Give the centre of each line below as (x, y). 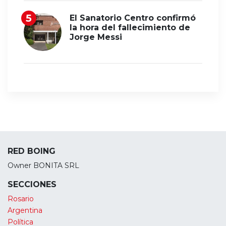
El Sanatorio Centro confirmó (133, 18)
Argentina (25, 211)
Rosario (21, 199)
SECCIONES (32, 185)
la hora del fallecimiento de (130, 28)
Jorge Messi (96, 37)
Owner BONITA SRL (43, 166)
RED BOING (32, 151)
